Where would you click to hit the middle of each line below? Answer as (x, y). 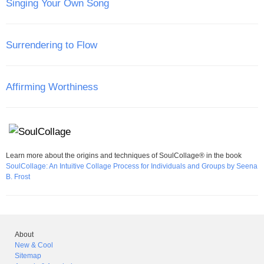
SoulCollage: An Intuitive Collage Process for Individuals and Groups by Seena (132, 166)
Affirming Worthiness (52, 87)
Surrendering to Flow (52, 45)
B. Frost (18, 177)
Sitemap (28, 256)
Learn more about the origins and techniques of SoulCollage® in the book (124, 156)
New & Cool (34, 245)
